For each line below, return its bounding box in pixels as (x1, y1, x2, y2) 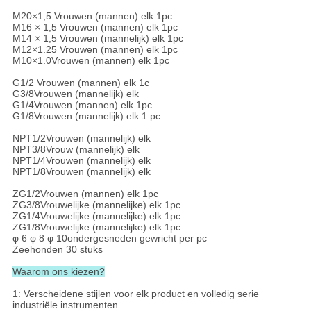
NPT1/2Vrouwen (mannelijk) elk (12, 133, 151, 144)
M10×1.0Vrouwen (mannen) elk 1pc (12, 55, 169, 67)
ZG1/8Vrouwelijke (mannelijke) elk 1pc (12, 221, 180, 233)
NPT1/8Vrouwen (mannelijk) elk (12, 166, 151, 178)
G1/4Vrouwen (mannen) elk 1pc (12, 99, 152, 111)
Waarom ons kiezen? (12, 266, 105, 278)
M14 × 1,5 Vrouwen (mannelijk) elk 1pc (12, 33, 183, 44)
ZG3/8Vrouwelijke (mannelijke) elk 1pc (12, 199, 180, 211)
